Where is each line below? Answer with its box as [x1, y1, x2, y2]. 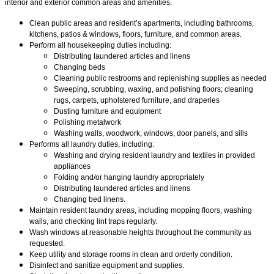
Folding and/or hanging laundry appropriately [54, 173, 204, 182]
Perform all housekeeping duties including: [29, 41, 171, 50]
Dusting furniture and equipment [54, 107, 161, 116]
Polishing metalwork [54, 118, 121, 127]
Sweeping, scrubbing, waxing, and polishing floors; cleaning [54, 85, 253, 94]
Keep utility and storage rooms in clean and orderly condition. [29, 250, 232, 259]
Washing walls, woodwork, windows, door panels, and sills [54, 129, 248, 138]
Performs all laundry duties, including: [29, 140, 154, 149]
